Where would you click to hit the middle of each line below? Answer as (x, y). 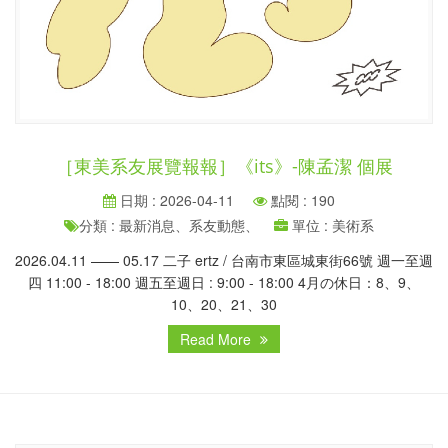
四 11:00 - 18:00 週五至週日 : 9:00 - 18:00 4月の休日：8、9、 (224, 282)
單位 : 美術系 (331, 225)
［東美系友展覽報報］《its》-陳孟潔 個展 (224, 166)
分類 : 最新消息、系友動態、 (169, 225)
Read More (217, 339)
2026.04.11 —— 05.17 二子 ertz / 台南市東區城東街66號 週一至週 (224, 260)
